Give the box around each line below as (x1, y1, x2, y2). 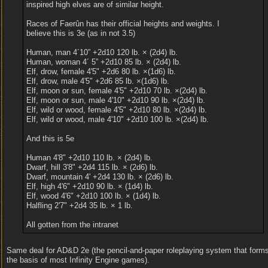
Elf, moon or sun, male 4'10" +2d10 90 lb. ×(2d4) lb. (26, 96, 205, 105)
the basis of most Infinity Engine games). (7, 255, 150, 264)
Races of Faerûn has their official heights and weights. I (26, 19, 220, 28)
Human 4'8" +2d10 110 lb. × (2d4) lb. (26, 153, 153, 162)
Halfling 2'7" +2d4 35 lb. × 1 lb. (26, 201, 133, 210)
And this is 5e (26, 134, 74, 143)
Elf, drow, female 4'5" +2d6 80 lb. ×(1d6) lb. (26, 67, 176, 76)
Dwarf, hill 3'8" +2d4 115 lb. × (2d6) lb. (26, 163, 158, 172)
